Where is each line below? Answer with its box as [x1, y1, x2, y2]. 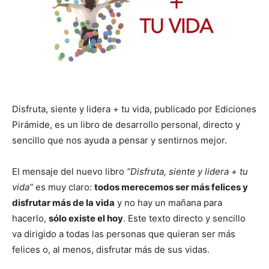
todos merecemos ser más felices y [94, 181, 248, 193]
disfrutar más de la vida [12, 196, 115, 208]
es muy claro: [33, 181, 94, 193]
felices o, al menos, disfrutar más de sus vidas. [12, 243, 210, 255]
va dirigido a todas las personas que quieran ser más [12, 228, 235, 240]
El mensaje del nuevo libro [12, 165, 127, 177]
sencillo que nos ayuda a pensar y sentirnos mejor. [12, 134, 227, 146]
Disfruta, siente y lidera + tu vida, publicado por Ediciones [12, 103, 256, 115]
